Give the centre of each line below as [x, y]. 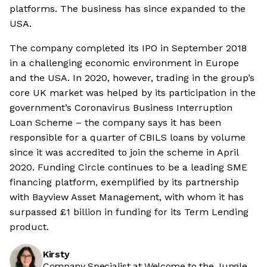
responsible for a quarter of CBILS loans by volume [128, 138]
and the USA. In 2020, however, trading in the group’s [132, 78]
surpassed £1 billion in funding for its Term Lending [129, 212]
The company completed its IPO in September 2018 [128, 48]
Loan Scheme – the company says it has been [115, 123]
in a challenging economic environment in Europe [124, 63]
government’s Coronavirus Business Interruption [121, 108]
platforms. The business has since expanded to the [128, 9]
